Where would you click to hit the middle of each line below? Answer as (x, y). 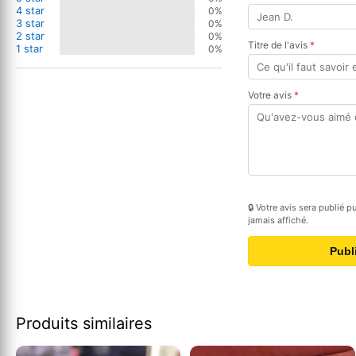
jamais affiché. (278, 221)
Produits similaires (84, 324)
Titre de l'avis (279, 45)
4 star (30, 11)
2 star (30, 36)
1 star (29, 49)
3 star (30, 23)
